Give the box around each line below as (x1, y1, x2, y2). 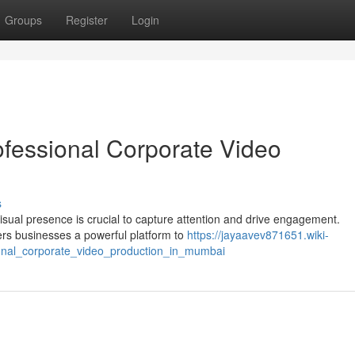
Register (66, 12, 108, 28)
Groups (5, 12, 42, 28)
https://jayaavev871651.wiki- (187, 227, 329, 242)
